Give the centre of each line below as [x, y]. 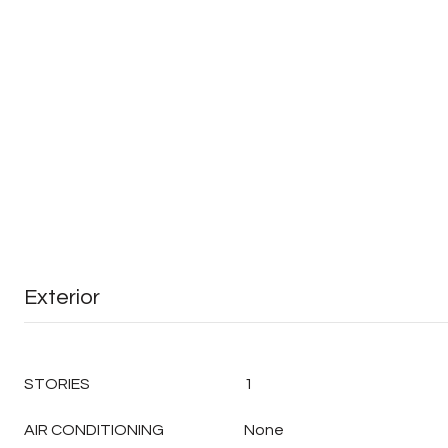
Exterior [62, 297]
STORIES [57, 384]
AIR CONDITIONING [94, 430]
